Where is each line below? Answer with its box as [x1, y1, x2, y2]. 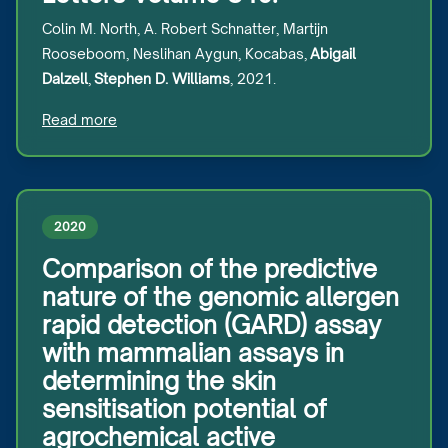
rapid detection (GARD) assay [42, 310, 381, 340]
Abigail [307, 45, 356, 62]
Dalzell [42, 70, 88, 87]
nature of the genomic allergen [42, 282, 399, 312]
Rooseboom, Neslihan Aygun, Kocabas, [42, 45, 307, 62]
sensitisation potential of [42, 394, 326, 424]
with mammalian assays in [42, 338, 344, 368]
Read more [42, 111, 117, 128]
